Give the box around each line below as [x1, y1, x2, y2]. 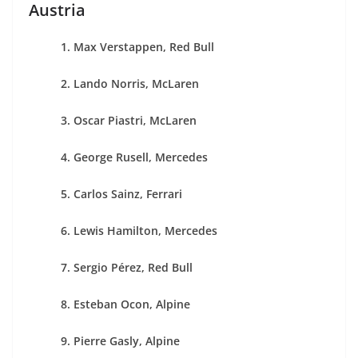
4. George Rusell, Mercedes [61, 149, 208, 165]
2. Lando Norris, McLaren [61, 75, 199, 91]
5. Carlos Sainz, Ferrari [61, 185, 182, 201]
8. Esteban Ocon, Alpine [61, 296, 190, 312]
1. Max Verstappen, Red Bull [61, 38, 214, 54]
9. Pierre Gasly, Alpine [61, 332, 180, 348]
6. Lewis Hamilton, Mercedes [61, 222, 217, 238]
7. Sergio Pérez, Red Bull [61, 259, 193, 275]
